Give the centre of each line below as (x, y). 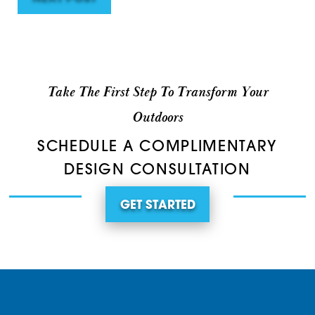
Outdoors (157, 118)
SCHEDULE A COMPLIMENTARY (157, 147)
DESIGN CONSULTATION (157, 170)
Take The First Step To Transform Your (157, 93)
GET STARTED (157, 206)
